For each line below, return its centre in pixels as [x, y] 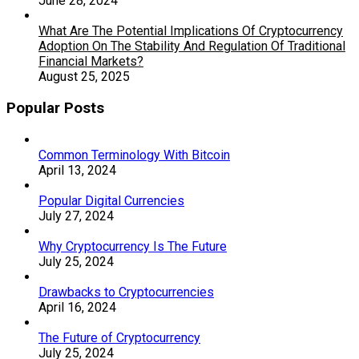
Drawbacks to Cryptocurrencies [126, 292]
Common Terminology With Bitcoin [134, 155]
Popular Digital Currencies [111, 200]
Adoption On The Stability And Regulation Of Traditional [192, 46]
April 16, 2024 [77, 307]
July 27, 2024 [76, 216]
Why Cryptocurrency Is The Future [133, 246]
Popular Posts [55, 109]
